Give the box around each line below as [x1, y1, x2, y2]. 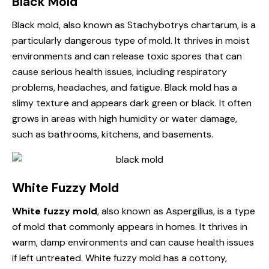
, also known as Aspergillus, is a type [97, 204, 255, 217]
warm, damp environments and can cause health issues [12, 235, 254, 249]
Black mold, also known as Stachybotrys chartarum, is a [12, 18, 256, 31]
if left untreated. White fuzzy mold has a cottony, [12, 251, 227, 264]
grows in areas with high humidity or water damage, [12, 112, 237, 125]
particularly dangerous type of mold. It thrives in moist [12, 34, 250, 47]
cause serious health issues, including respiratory [12, 65, 227, 78]
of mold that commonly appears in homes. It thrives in [12, 220, 247, 233]
